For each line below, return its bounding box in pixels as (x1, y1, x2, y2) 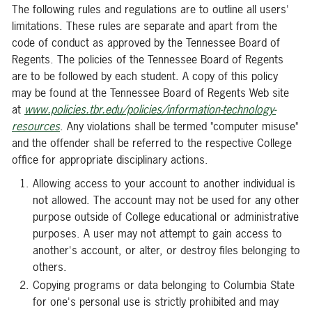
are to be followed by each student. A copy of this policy (12, 68, 278, 84)
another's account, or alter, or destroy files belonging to (33, 242, 300, 258)
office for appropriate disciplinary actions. (12, 152, 208, 167)
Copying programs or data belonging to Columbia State (33, 277, 295, 292)
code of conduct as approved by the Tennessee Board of (12, 35, 280, 50)
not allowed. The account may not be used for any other (33, 192, 299, 208)
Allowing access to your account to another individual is (33, 175, 295, 191)
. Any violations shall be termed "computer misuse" (60, 118, 298, 134)
